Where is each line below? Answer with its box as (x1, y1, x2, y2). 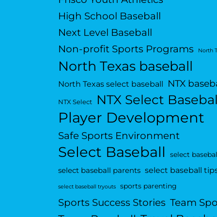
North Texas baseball (58, 58, 193, 74)
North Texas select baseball (58, 78, 163, 89)
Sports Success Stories (58, 196, 166, 208)
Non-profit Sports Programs (58, 42, 194, 55)
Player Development (58, 108, 204, 126)
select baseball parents (58, 165, 140, 175)
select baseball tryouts (58, 183, 116, 190)
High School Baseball (58, 9, 161, 22)
